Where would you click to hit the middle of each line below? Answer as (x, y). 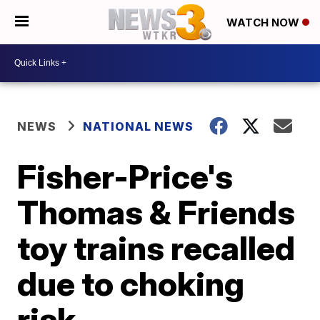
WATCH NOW (264, 23)
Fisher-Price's (125, 176)
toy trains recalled (156, 247)
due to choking (131, 283)
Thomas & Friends (156, 212)
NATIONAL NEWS (139, 126)
